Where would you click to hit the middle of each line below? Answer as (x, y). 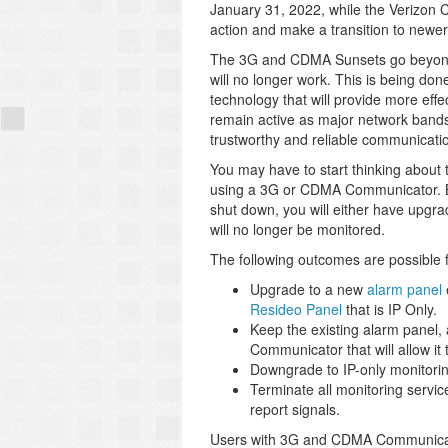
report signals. (295, 409)
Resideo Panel (296, 309)
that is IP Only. (389, 309)
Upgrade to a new (308, 289)
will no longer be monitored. (297, 229)
